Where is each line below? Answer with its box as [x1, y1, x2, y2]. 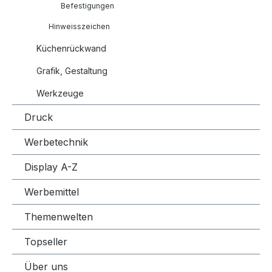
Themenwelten [24, 210, 93, 223]
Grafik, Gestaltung [36, 65, 107, 76]
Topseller [24, 235, 67, 248]
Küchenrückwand [36, 42, 106, 53]
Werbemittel [24, 185, 79, 198]
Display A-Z [24, 160, 78, 173]
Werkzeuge [36, 87, 84, 98]
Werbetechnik [24, 135, 88, 148]
